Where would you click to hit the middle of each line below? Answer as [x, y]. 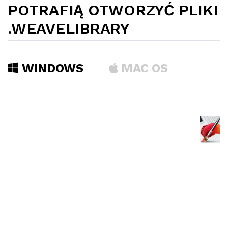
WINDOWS [51, 68]
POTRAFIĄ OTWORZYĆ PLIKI [113, 10]
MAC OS [143, 68]
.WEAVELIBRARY [68, 28]
